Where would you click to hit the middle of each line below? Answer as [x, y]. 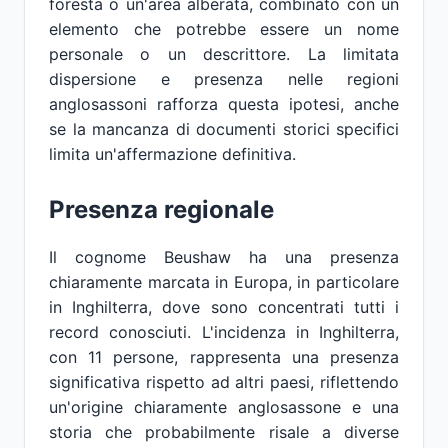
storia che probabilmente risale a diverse [224, 432]
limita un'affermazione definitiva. [172, 154]
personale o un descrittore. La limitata [224, 54]
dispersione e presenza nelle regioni [224, 79]
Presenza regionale [161, 209]
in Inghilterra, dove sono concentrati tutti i [224, 307]
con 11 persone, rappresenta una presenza [224, 357]
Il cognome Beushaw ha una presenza [224, 257]
